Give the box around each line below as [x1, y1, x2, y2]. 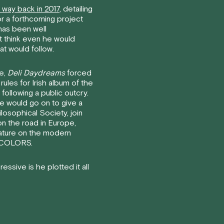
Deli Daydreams [7, 68, 65, 78]
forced [65, 68, 91, 78]
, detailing [59, 4, 92, 14]
